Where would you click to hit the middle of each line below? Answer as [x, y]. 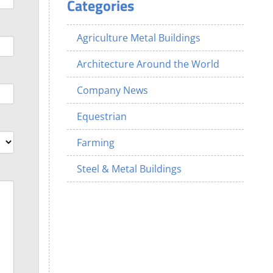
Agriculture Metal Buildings [139, 38]
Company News [113, 90]
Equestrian [102, 116]
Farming [96, 143]
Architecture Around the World [148, 64]
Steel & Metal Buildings [129, 169]
